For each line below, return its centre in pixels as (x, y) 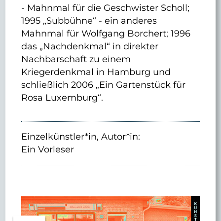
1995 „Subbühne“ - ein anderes (89, 20)
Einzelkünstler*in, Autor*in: (81, 137)
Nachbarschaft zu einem (76, 59)
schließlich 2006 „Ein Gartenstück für (104, 84)
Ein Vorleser (48, 149)
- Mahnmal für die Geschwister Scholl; (106, 7)
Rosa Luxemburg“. (62, 97)
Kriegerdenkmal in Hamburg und (96, 72)
